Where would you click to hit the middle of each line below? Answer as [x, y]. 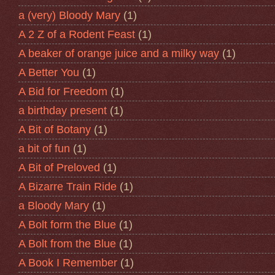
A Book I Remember [68, 262]
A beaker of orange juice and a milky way [119, 53]
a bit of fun [44, 148]
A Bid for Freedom [63, 91]
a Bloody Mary [54, 205]
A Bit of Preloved [59, 167]
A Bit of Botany [55, 129]
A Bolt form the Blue [67, 224]
